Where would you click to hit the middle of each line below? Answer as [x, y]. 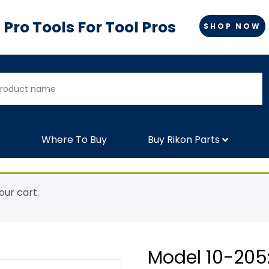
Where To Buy [74, 139]
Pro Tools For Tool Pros [90, 27]
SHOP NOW [232, 26]
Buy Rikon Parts [184, 139]
